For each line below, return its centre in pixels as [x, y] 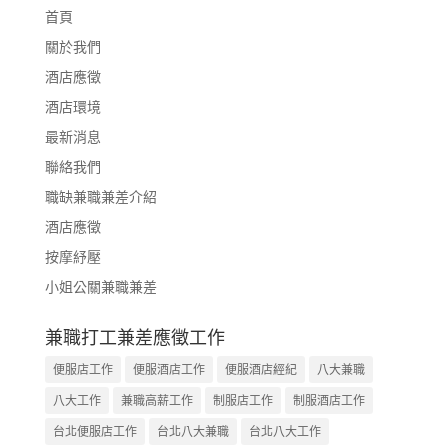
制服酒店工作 [328, 401]
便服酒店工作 [168, 370]
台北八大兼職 [192, 432]
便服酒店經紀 [260, 370]
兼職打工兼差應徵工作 [134, 337]
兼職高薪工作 [156, 401]
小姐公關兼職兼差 [100, 287]
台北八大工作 [284, 432]
